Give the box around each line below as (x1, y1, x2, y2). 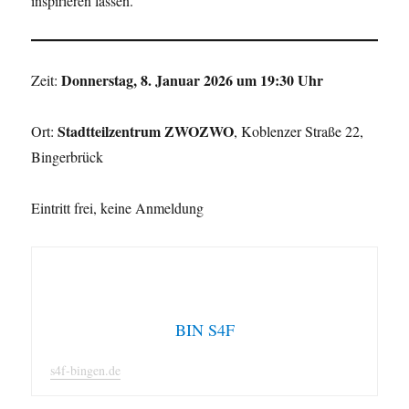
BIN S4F (174, 318, 235, 341)
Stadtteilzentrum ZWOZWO (58, 120, 235, 142)
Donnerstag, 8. (61, 68, 156, 90)
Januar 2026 (155, 68, 234, 90)
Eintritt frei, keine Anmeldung (31, 197, 204, 217)
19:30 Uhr (260, 68, 324, 90)
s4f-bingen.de (50, 361, 121, 379)
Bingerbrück (31, 146, 104, 166)
